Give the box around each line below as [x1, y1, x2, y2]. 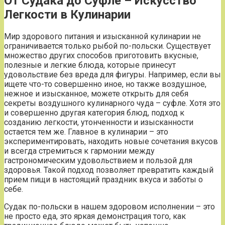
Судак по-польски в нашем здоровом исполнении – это [4, 201, 215, 211]
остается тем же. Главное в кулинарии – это [4, 127, 168, 137]
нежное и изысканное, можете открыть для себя [4, 88, 188, 98]
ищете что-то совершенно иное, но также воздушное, [4, 79, 206, 89]
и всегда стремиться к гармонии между [4, 146, 155, 156]
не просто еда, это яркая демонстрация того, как [4, 211, 186, 221]
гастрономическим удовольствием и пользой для [4, 155, 192, 165]
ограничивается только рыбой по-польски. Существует [4, 41, 211, 51]
